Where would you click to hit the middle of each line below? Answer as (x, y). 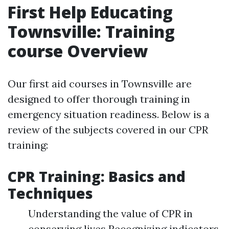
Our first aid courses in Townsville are (100, 84)
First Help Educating (90, 12)
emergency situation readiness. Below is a (109, 114)
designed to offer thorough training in (99, 99)
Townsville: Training (91, 32)
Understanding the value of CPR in (110, 214)
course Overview (78, 51)
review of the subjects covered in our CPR (108, 130)
